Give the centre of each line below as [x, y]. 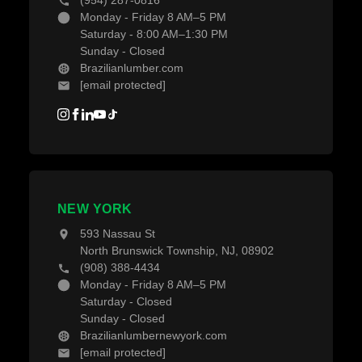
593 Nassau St [117, 234]
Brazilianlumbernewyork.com [153, 335]
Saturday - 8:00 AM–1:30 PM [154, 34]
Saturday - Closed [126, 301]
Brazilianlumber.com [131, 68]
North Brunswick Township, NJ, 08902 [177, 250]
